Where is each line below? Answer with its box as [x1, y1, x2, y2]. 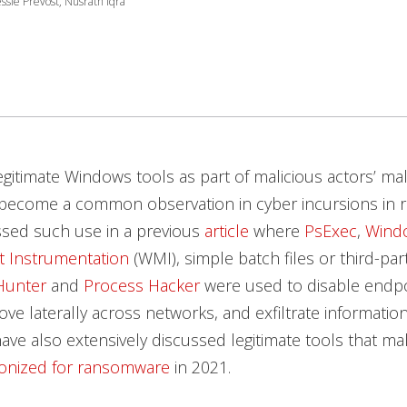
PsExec [303, 220, 357, 242]
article [203, 220, 249, 242]
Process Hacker [83, 274, 200, 296]
